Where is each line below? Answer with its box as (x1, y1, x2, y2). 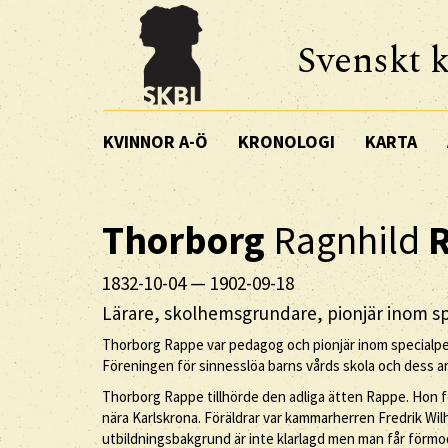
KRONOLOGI (238, 129, 335, 153)
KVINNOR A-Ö (103, 129, 208, 153)
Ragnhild (265, 216, 428, 265)
